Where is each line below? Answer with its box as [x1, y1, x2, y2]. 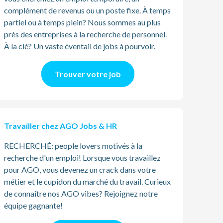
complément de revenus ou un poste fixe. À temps [4, 5, 171, 15]
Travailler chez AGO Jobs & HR [4, 121, 117, 130]
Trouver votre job [54, 69, 121, 79]
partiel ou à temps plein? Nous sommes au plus [4, 17, 161, 27]
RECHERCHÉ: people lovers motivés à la [4, 141, 142, 150]
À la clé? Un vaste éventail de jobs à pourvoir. [4, 41, 155, 51]
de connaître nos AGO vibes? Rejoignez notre [4, 189, 158, 198]
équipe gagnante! [4, 201, 63, 210]
